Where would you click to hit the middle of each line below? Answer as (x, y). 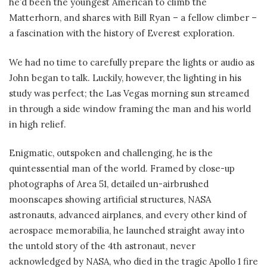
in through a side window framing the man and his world (130, 108)
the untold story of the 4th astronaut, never (102, 246)
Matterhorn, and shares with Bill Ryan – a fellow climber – (133, 18)
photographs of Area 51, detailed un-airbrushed (109, 184)
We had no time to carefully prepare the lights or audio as (132, 62)
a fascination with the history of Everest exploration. (122, 33)
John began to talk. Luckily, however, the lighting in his (125, 77)
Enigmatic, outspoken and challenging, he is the (111, 153)
